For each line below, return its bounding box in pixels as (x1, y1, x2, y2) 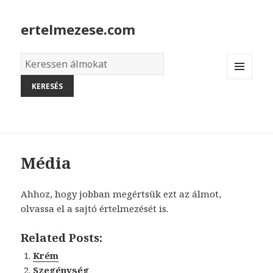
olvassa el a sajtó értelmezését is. (21, 202, 169, 215)
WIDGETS (227, 99, 263, 110)
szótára (21, 69, 55, 82)
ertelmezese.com (21, 20, 136, 39)
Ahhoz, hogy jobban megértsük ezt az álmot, (21, 188, 222, 200)
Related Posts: (21, 230, 103, 246)
